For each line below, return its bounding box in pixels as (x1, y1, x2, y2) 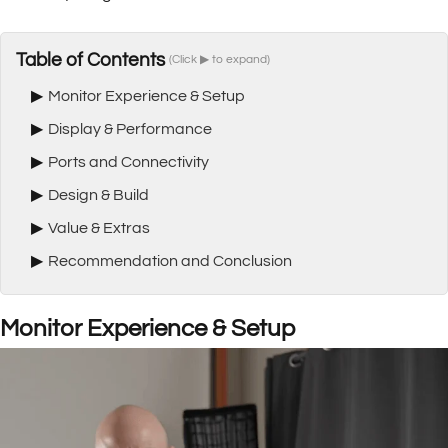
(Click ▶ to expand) (169, 52, 270, 66)
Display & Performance (48, 120, 212, 137)
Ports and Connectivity (48, 153, 209, 170)
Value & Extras (48, 219, 150, 236)
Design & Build (48, 186, 149, 203)
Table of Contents (16, 50, 169, 70)
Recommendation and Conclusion (48, 252, 292, 269)
